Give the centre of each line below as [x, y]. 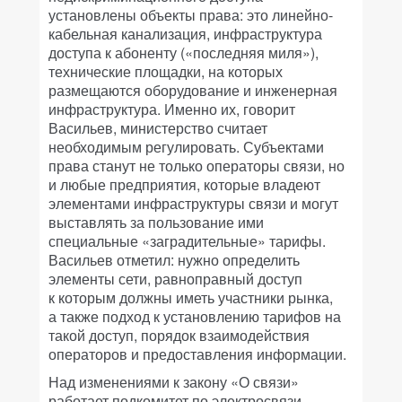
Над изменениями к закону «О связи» [174, 382]
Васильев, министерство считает [158, 128]
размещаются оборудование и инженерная [193, 90]
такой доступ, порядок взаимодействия [179, 335]
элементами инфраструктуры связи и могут [193, 203]
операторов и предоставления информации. [197, 354]
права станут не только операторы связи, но [197, 166]
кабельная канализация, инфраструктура [185, 34]
